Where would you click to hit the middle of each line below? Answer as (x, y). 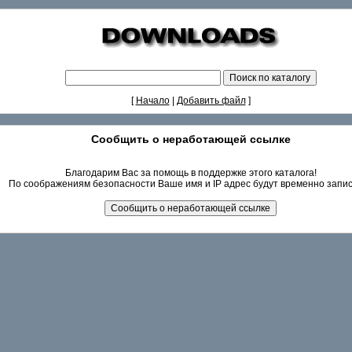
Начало (152, 101)
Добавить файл (211, 101)
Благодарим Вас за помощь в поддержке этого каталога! (191, 173)
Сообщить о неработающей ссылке (191, 139)
